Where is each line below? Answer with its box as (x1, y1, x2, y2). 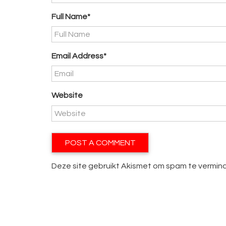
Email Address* (51, 52, 106, 61)
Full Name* (51, 12, 90, 21)
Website (51, 91, 83, 100)
